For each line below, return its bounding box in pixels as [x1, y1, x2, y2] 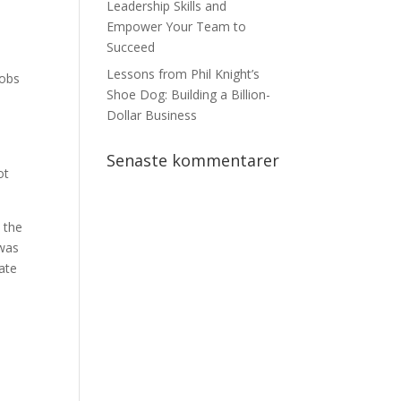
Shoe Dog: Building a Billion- [107, 86, 271, 103]
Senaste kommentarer [107, 149, 280, 171]
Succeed [107, 38, 156, 55]
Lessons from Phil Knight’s [107, 65, 260, 82]
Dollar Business [107, 107, 198, 124]
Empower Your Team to [107, 18, 247, 35]
